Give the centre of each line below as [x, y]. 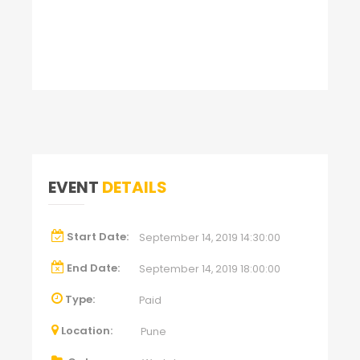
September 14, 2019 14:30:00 [210, 238]
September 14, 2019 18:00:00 [210, 269]
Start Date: [98, 237]
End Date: [93, 268]
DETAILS [135, 188]
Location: [87, 331]
